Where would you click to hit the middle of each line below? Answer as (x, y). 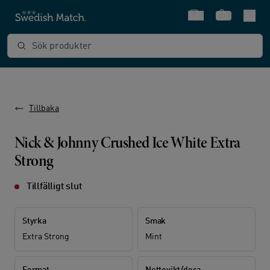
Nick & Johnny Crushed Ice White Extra (127, 144)
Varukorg (235, 23)
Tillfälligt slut (53, 187)
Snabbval (207, 23)
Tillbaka (44, 108)
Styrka (34, 221)
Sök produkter (42, 41)
